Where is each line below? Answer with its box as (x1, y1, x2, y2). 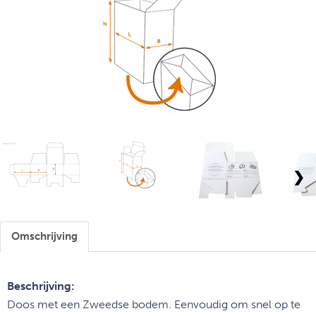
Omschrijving (11, 230, 78, 243)
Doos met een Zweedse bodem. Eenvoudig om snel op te (7, 298, 300, 311)
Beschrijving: (7, 279, 75, 293)
